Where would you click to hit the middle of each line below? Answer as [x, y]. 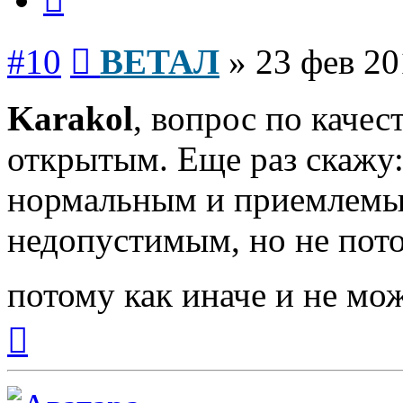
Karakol [70, 119]
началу [48, 354]
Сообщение [125, 43]
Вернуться [59, 322]
